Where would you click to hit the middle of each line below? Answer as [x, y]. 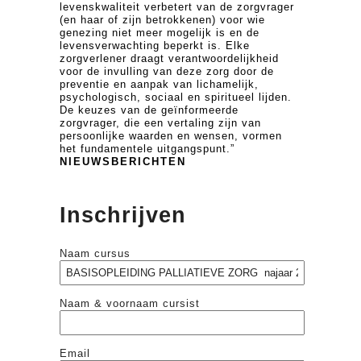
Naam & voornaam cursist [130, 303]
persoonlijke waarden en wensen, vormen [171, 135]
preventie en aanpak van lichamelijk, [159, 84]
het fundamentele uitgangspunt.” [147, 148]
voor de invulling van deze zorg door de [167, 71]
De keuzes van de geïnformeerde [149, 110]
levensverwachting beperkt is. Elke [155, 45]
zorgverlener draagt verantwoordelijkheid [169, 58]
